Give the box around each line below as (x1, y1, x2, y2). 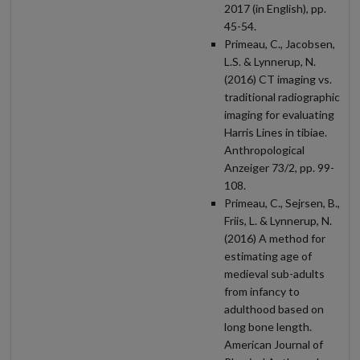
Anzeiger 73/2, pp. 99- (224, 160, 334, 174)
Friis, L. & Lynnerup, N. (224, 213, 332, 227)
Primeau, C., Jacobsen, (224, 36, 335, 51)
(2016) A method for (224, 231, 325, 245)
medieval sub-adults (224, 266, 325, 280)
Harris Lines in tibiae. (224, 125, 327, 139)
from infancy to (224, 284, 300, 298)
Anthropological (224, 142, 305, 157)
